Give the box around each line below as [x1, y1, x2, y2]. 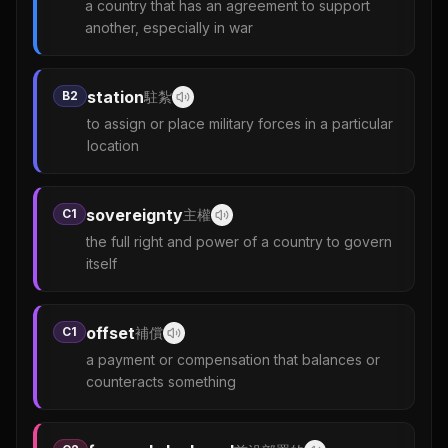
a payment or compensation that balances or [86, 351, 380, 368]
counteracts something [86, 373, 236, 390]
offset [86, 323, 135, 343]
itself [86, 255, 117, 272]
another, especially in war [85, 19, 253, 36]
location [87, 137, 139, 154]
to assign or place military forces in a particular [87, 115, 393, 132]
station [87, 87, 144, 107]
